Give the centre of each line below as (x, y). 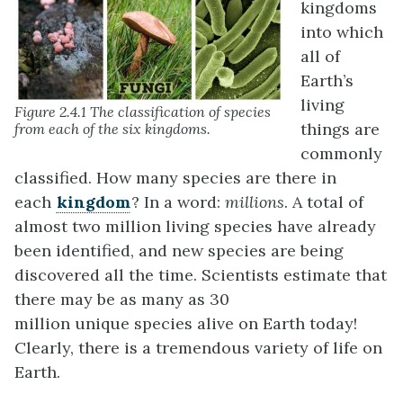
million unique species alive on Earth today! (186, 323)
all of (320, 56)
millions (255, 201)
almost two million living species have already (195, 226)
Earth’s (327, 80)
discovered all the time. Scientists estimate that (201, 274)
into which (342, 31)
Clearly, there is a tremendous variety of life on (198, 347)
